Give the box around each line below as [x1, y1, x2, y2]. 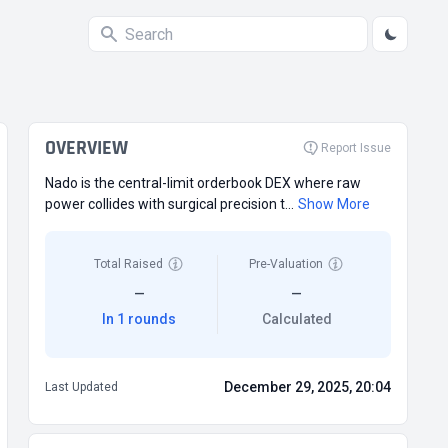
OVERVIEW [45, 135, 128, 161]
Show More [298, 196, 370, 212]
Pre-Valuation [249, 257, 324, 271]
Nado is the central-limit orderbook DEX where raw [45, 175, 361, 191]
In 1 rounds [102, 311, 177, 327]
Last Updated [45, 380, 118, 394]
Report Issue [321, 141, 391, 155]
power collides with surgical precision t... [45, 196, 294, 212]
